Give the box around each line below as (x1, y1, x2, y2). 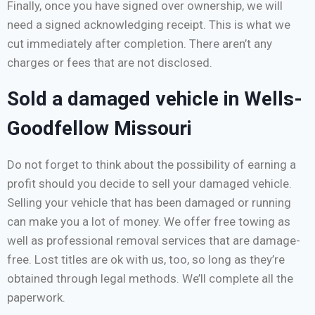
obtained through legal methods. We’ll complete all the (7, 271, 293, 286)
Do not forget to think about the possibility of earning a (7, 157, 296, 172)
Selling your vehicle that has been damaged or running (7, 195, 291, 210)
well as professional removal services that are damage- (7, 233, 300, 248)
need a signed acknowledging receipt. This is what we (7, 18, 290, 32)
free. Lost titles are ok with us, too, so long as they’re (7, 252, 285, 267)
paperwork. (7, 290, 65, 305)
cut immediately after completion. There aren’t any (7, 37, 272, 51)
